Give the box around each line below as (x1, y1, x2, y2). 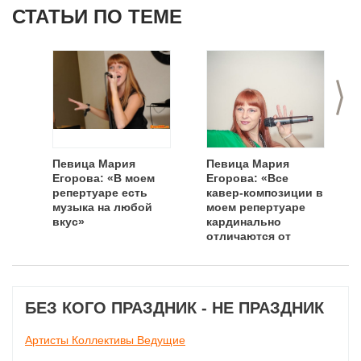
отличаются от (206, 230, 291, 243)
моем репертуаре (206, 201, 305, 214)
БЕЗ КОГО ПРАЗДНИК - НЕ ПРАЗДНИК (25, 299, 324, 317)
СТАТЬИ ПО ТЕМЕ (12, 6, 182, 27)
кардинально (206, 215, 281, 228)
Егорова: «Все (206, 172, 288, 185)
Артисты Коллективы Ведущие (25, 334, 185, 346)
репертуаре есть (52, 186, 147, 199)
